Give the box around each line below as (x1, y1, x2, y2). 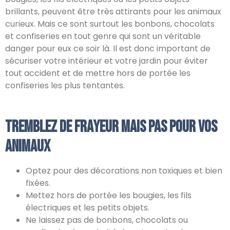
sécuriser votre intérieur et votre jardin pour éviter (5, 55, 208, 67)
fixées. (26, 177, 50, 189)
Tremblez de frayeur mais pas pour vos (5, 117, 217, 137)
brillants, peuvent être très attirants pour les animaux (5, 6, 221, 17)
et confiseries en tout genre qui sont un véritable (5, 30, 201, 42)
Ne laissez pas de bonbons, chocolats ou (26, 214, 188, 226)
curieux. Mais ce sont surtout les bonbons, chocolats (5, 18, 215, 30)
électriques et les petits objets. (26, 202, 149, 214)
